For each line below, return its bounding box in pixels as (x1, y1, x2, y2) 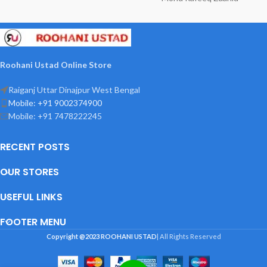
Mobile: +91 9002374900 (8, 98, 102, 108)
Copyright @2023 (46, 232, 100, 241)
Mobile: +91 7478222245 (8, 111, 102, 122)
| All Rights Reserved (156, 232, 221, 241)
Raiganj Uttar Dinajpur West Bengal (8, 85, 140, 95)
